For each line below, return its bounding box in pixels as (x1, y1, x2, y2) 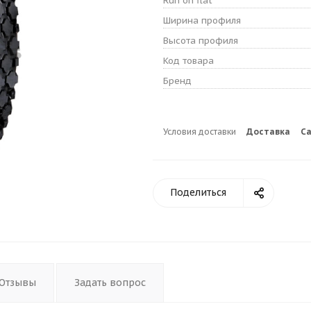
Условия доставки (163, 126, 236, 137)
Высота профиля (163, 35, 238, 47)
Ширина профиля (163, 15, 241, 27)
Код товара (163, 55, 214, 67)
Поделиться (170, 186, 226, 199)
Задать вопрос (74, 276, 146, 289)
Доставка (246, 126, 290, 137)
